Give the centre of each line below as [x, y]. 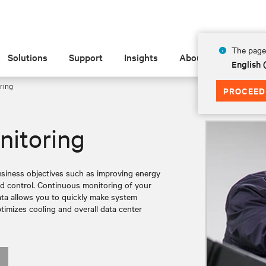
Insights [141, 57]
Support [86, 57]
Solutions [28, 57]
